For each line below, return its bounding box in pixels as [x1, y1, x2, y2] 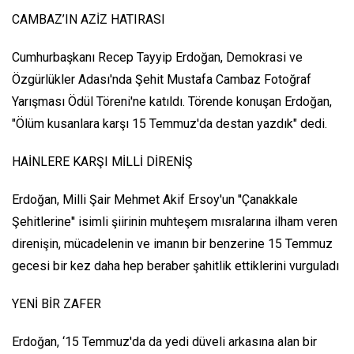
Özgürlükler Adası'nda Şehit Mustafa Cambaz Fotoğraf [12, 72, 311, 88]
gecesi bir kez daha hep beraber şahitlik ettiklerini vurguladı [12, 258, 339, 274]
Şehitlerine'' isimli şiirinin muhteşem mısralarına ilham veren [12, 214, 337, 230]
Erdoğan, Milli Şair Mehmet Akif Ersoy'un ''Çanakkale [12, 192, 298, 208]
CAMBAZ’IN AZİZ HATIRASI [12, 12, 165, 28]
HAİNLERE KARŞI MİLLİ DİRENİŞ [12, 154, 193, 170]
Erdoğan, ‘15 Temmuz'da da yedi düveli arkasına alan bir [12, 334, 317, 350]
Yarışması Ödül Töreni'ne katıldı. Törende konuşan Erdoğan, [12, 94, 332, 110]
